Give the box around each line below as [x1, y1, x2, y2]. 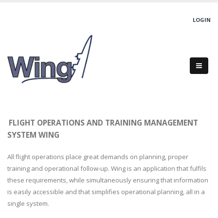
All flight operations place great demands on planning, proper [7, 152, 188, 161]
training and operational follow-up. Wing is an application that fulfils [7, 164, 206, 173]
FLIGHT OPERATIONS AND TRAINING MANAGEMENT [9, 117, 198, 128]
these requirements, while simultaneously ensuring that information [7, 176, 208, 184]
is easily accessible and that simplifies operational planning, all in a [7, 187, 205, 196]
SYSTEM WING [7, 129, 59, 140]
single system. [7, 199, 49, 208]
